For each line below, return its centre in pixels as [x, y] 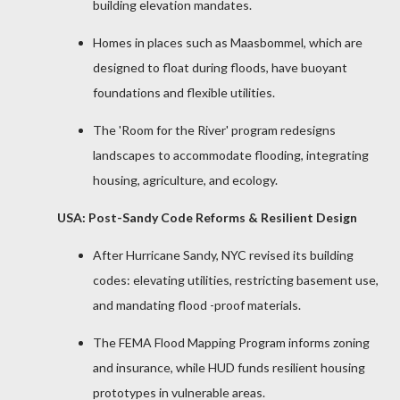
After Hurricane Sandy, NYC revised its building [223, 255]
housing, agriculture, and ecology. [185, 180]
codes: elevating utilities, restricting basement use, [236, 280]
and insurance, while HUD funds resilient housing [229, 368]
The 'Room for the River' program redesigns [214, 130]
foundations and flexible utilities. [184, 93]
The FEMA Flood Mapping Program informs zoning [231, 343]
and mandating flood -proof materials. [197, 305]
